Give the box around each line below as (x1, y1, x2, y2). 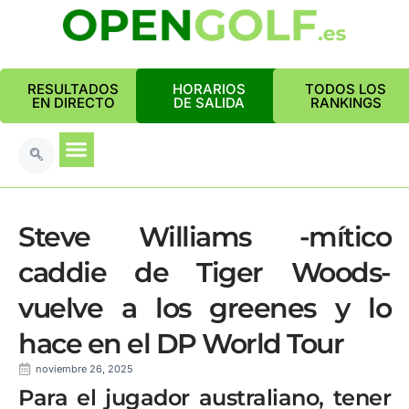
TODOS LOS (305, 80, 387, 98)
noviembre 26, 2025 (36, 362, 133, 375)
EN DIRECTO (31, 94, 115, 111)
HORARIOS (173, 80, 246, 98)
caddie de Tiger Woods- (18, 256, 391, 289)
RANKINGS (309, 94, 382, 111)
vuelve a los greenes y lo (18, 291, 391, 325)
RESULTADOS (27, 80, 119, 98)
